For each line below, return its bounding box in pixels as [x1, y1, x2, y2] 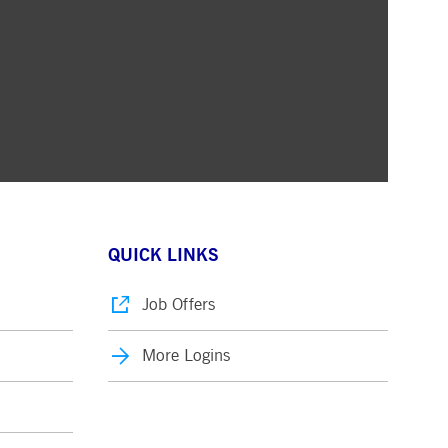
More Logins [142, 343, 230, 367]
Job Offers [142, 292, 215, 316]
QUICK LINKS [108, 242, 219, 268]
